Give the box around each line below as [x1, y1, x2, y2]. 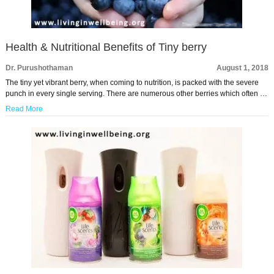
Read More [5, 105, 43, 113]
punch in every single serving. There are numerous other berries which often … [5, 89, 267, 98]
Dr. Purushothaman [5, 64, 73, 72]
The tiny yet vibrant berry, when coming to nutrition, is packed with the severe [5, 78, 259, 87]
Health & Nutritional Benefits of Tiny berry [5, 41, 207, 53]
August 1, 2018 [217, 64, 269, 72]
